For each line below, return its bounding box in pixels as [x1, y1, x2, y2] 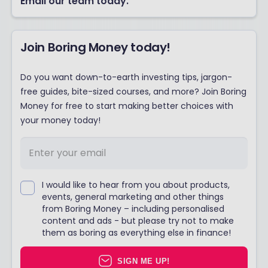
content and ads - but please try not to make [41, 214, 234, 227]
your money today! [20, 114, 100, 127]
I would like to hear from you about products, [41, 178, 230, 191]
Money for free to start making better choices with [20, 100, 233, 112]
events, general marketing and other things [41, 190, 224, 203]
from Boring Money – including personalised [41, 202, 224, 215]
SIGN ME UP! [117, 256, 170, 266]
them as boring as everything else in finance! [41, 226, 231, 239]
